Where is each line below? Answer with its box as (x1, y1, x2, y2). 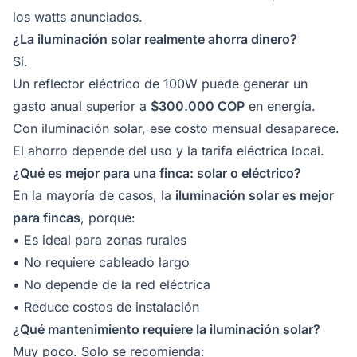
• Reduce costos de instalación (13, 298, 199, 315)
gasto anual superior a (13, 97, 151, 114)
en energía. (245, 97, 316, 114)
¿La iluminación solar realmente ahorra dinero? (13, 30, 297, 47)
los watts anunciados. (13, 8, 143, 25)
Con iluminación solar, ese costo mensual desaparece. (13, 120, 339, 136)
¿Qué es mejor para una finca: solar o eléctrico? (13, 164, 301, 181)
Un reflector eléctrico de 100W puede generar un (13, 75, 308, 92)
